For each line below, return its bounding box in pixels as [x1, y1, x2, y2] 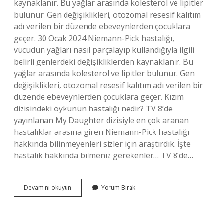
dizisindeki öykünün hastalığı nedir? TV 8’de [14, 103, 173, 114]
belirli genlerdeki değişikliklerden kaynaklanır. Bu [14, 56, 193, 67]
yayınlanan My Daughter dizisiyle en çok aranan [14, 115, 189, 126]
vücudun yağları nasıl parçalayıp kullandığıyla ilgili [14, 44, 194, 55]
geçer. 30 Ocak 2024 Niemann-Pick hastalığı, [14, 33, 174, 44]
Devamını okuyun [24, 183, 71, 192]
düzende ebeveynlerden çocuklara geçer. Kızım [14, 91, 184, 102]
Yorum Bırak [101, 183, 135, 192]
